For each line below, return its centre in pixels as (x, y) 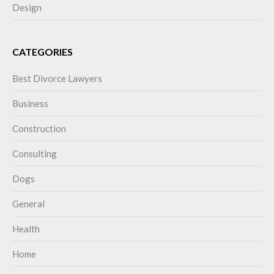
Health (26, 229)
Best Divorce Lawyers (57, 79)
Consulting (35, 154)
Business (30, 104)
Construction (39, 129)
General (28, 204)
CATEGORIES (43, 52)
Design (27, 8)
